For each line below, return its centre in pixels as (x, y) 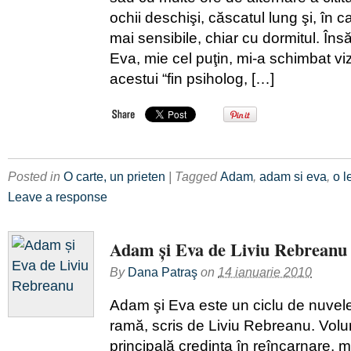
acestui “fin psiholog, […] (192, 78)
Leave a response (58, 196)
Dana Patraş (163, 271)
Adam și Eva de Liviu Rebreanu (228, 249)
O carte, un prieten (114, 176)
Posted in (36, 176)
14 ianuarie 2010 (265, 271)
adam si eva (293, 176)
